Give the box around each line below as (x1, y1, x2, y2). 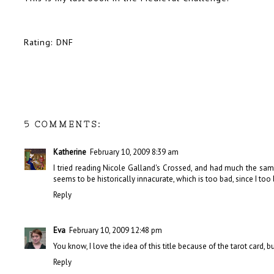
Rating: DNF (24, 35, 73, 48)
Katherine (53, 146, 86, 157)
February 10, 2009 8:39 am (90, 146, 179, 157)
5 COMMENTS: (24, 119, 102, 129)
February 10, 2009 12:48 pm (69, 225, 162, 236)
